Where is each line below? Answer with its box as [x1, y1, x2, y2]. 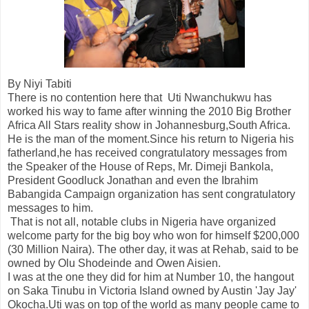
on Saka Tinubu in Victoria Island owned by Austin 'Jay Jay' [8, 285, 297, 297]
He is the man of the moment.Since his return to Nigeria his [8, 133, 294, 146]
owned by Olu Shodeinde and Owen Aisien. [8, 257, 221, 270]
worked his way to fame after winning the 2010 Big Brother [8, 106, 291, 118]
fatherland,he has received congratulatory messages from [8, 147, 287, 159]
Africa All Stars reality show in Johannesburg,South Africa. [8, 119, 290, 132]
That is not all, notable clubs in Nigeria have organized [8, 216, 276, 228]
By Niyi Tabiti [8, 78, 72, 90]
